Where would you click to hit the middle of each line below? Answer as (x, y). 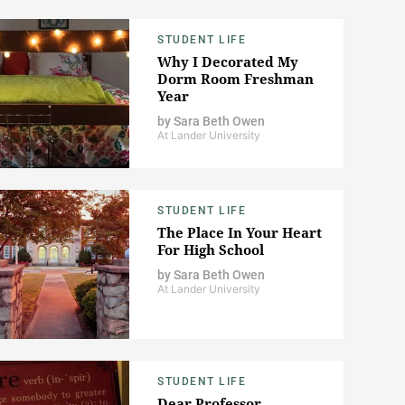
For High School (211, 250)
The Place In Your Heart (240, 233)
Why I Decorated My (228, 62)
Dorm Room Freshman (235, 79)
